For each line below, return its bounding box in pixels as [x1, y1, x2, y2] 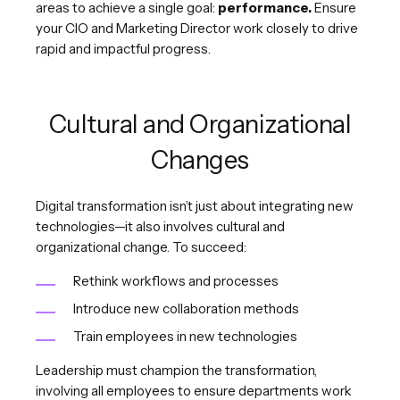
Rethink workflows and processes [73, 271, 279, 289]
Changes [151, 144, 249, 175]
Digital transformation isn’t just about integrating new [36, 196, 354, 214]
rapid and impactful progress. [36, 39, 211, 57]
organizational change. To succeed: [36, 237, 246, 255]
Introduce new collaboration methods [73, 299, 299, 317]
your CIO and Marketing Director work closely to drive [36, 19, 358, 37]
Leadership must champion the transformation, [36, 361, 317, 379]
